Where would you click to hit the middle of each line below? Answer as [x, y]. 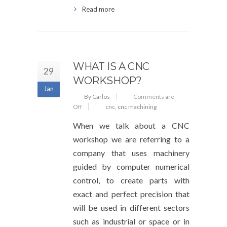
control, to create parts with [131, 180]
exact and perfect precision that [131, 194]
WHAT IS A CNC [111, 66]
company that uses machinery [131, 153]
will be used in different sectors [131, 207]
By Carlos [97, 97]
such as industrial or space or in [131, 221]
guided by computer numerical [131, 166]
